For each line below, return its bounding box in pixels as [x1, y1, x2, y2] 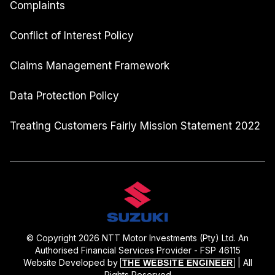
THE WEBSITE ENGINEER [122, 257, 233, 268]
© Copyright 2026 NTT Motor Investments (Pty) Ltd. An [26, 232, 249, 243]
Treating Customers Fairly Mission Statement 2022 [10, 120, 260, 132]
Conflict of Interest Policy [10, 29, 134, 42]
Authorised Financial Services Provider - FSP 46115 [34, 244, 241, 255]
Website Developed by [23, 257, 120, 268]
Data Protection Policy [10, 90, 119, 102]
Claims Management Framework [10, 60, 169, 72]
